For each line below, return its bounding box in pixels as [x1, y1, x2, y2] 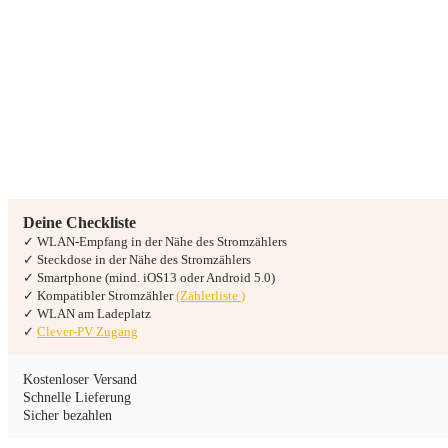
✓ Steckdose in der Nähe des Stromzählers [23, 252, 251, 268]
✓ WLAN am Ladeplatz [23, 306, 151, 322]
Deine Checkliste [23, 214, 136, 232]
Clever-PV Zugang [37, 324, 138, 340]
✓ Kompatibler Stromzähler [23, 288, 176, 304]
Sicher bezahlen [23, 408, 112, 424]
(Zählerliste [176, 288, 241, 304]
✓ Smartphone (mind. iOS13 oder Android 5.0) [23, 270, 275, 286]
